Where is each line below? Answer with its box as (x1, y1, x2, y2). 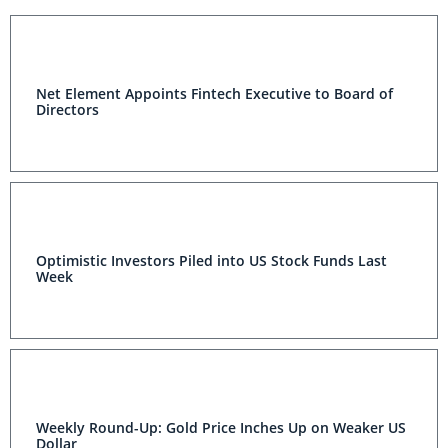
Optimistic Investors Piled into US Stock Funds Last (36, 251, 387, 270)
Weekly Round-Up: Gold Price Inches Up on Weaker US (36, 418, 406, 437)
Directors (36, 100, 99, 119)
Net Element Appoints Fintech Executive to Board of (36, 84, 393, 103)
